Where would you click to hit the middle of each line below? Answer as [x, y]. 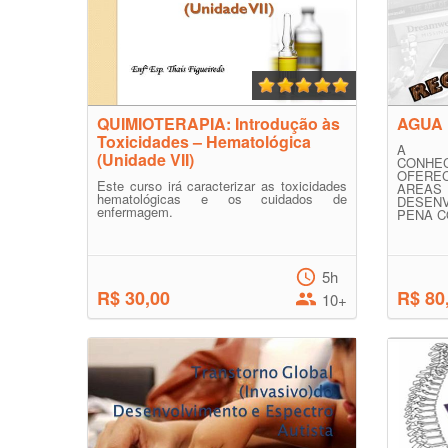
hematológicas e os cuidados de [222, 198]
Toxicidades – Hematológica [204, 141]
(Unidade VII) [145, 159]
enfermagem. [135, 211]
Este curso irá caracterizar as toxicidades [222, 185]
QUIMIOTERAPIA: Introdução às [218, 123]
